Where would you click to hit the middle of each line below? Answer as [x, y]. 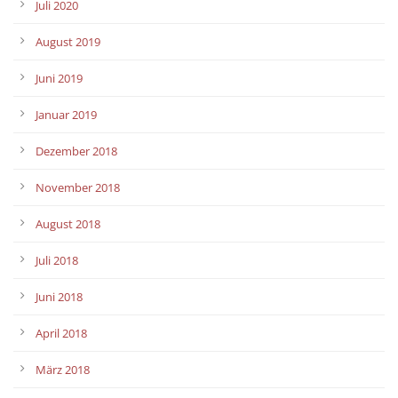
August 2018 [68, 223]
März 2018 [63, 369]
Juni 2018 [59, 296]
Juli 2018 [57, 260]
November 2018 [78, 187]
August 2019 [68, 41]
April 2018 [61, 333]
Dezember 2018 [76, 151]
